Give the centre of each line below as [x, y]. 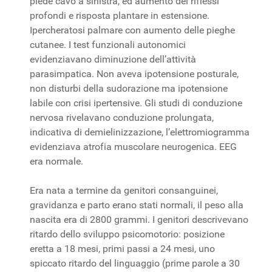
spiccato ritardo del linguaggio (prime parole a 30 [135, 263]
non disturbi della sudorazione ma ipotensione [129, 88]
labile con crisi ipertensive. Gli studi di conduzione [136, 103]
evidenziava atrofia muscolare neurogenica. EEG [133, 146]
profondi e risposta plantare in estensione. [120, 15]
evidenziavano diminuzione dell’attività [113, 59]
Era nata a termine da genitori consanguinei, [124, 190]
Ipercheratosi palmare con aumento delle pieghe [132, 30]
